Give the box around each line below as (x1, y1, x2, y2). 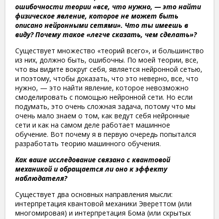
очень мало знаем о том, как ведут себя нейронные (15, 111, 190, 121)
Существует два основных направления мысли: (15, 190, 173, 199)
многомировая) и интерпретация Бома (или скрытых (15, 208, 191, 218)
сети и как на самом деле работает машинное (15, 120, 170, 130)
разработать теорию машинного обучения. (15, 139, 161, 149)
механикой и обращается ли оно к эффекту (15, 164, 167, 174)
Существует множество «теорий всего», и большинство (15, 46, 204, 56)
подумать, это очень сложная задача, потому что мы (15, 102, 196, 111)
